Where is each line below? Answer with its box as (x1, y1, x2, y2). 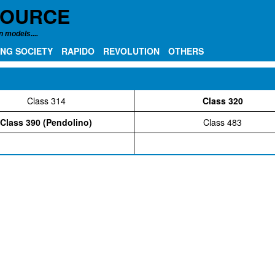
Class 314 (26, 95, 66, 107)
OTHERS (168, 45, 204, 57)
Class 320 (202, 95, 243, 107)
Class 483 (203, 116, 242, 128)
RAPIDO (61, 45, 95, 57)
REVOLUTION (103, 45, 160, 57)
